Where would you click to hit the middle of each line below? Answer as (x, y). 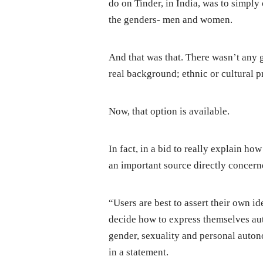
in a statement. (139, 252)
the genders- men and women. (171, 19)
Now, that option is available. (169, 111)
